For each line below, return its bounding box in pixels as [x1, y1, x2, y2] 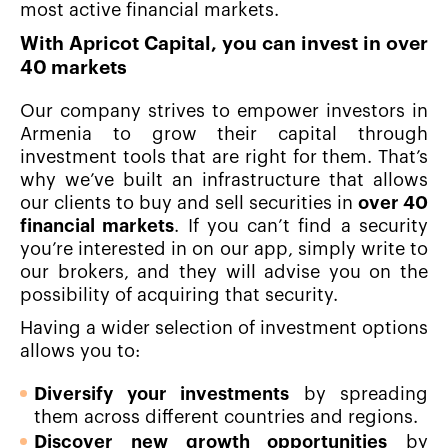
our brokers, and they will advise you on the [20, 263, 428, 282]
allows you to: [20, 342, 140, 361]
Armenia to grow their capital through [20, 125, 428, 144]
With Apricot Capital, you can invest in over [20, 34, 428, 54]
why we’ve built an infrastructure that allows [20, 171, 428, 190]
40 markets [20, 58, 127, 78]
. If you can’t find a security [174, 217, 429, 236]
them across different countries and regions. [34, 408, 418, 427]
